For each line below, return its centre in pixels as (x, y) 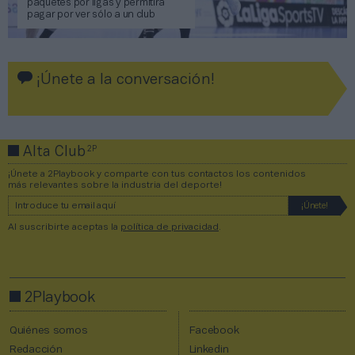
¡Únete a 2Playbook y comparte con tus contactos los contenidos (157, 174)
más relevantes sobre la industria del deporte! (115, 185)
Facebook (214, 331)
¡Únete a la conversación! (124, 80)
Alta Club (54, 153)
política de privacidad (170, 227)
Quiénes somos (49, 331)
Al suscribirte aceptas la (64, 227)
